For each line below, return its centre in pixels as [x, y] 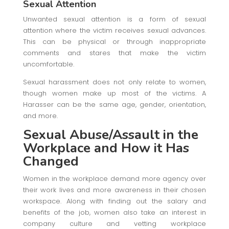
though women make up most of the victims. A [114, 93]
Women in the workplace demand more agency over [114, 178]
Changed [51, 161]
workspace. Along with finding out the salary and [114, 201]
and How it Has [141, 148]
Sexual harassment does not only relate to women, [114, 82]
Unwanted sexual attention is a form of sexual [114, 19]
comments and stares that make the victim [114, 53]
